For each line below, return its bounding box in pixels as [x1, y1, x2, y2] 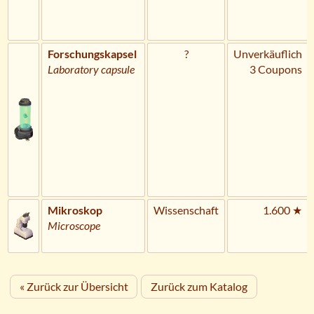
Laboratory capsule [48, 62, 135, 76]
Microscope [48, 218, 100, 232]
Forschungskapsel [48, 46, 137, 60]
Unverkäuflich [233, 46, 302, 60]
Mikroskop [48, 203, 102, 217]
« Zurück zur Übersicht [19, 279, 128, 293]
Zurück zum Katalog [150, 279, 247, 293]
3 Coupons [250, 62, 302, 76]
